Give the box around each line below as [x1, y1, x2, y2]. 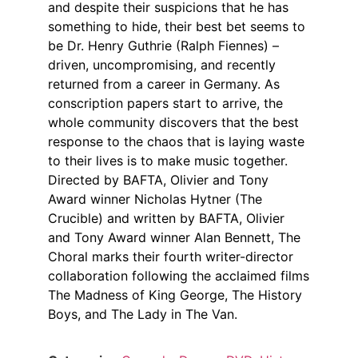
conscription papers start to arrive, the [48, 94, 283, 111]
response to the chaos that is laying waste [48, 133, 304, 149]
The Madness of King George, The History [48, 286, 302, 303]
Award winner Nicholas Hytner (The [48, 190, 262, 207]
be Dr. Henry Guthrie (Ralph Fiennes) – [48, 37, 279, 54]
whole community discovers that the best [48, 113, 299, 130]
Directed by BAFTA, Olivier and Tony [48, 171, 268, 188]
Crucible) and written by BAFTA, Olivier [48, 209, 284, 226]
